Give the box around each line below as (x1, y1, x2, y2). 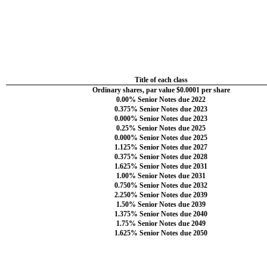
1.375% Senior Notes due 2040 (114, 209, 207, 218)
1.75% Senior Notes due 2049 (116, 219, 206, 228)
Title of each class (134, 75, 188, 84)
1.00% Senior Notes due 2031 (116, 171, 206, 180)
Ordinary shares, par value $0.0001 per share (92, 85, 230, 94)
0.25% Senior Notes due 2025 (116, 123, 206, 132)
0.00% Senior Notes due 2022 (116, 95, 206, 104)
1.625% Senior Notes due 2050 (114, 228, 207, 237)
